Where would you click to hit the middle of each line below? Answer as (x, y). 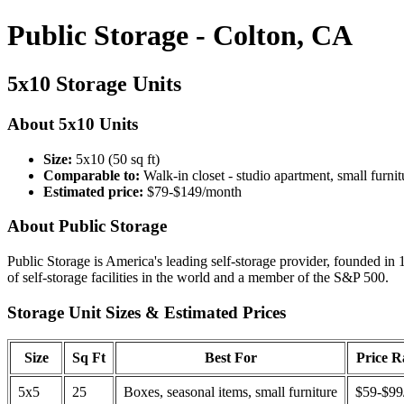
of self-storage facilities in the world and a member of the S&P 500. (198, 277)
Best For (230, 358)
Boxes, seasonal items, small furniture (230, 392)
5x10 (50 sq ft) (116, 159)
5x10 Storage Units (94, 83)
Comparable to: (92, 175)
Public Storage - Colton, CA (180, 36)
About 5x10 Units (73, 124)
